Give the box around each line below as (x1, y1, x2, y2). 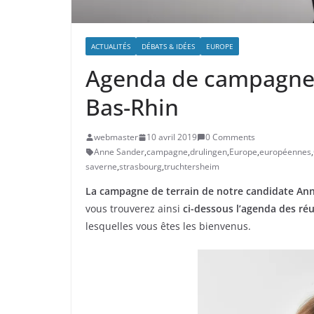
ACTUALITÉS (91, 41, 130, 52)
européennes (259, 146, 311, 158)
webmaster (94, 131, 138, 144)
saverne (86, 161, 117, 173)
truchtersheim (164, 161, 219, 173)
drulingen (190, 146, 227, 158)
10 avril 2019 (146, 131, 197, 144)
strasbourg (119, 161, 162, 173)
